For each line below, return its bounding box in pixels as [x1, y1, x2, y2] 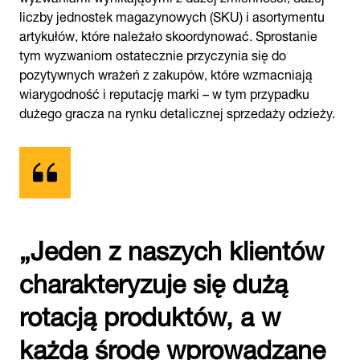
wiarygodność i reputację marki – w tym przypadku [19, 80, 309, 104]
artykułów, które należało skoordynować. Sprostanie [19, 22, 317, 47]
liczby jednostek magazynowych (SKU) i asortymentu [19, 2, 325, 27]
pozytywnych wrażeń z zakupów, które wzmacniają [19, 60, 313, 85]
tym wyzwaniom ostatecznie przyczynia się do [19, 41, 286, 66]
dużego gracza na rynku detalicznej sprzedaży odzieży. [19, 99, 335, 124]
